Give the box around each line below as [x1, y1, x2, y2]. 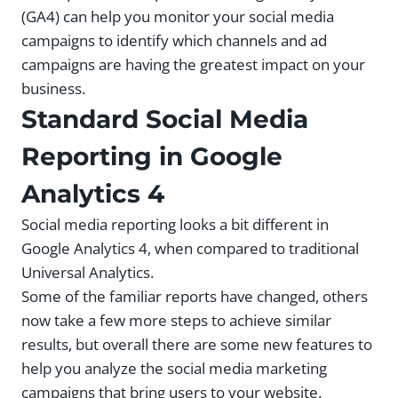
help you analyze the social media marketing [21, 357, 327, 378]
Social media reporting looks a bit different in [21, 213, 329, 235]
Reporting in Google [21, 140, 283, 171]
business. [21, 77, 85, 99]
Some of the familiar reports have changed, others [21, 285, 368, 306]
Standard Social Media [21, 103, 308, 134]
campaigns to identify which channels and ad [21, 29, 327, 51]
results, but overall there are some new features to [21, 333, 372, 354]
